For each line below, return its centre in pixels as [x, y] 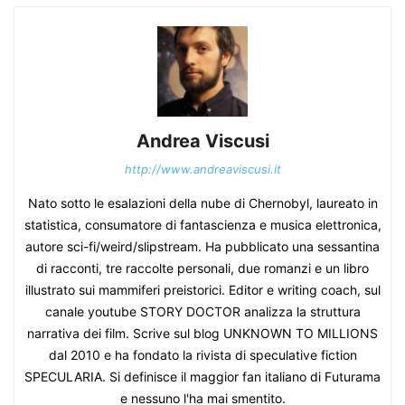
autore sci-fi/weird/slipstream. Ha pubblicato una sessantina [202, 247]
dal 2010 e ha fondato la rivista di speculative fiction [202, 355]
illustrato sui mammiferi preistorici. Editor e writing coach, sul [202, 290]
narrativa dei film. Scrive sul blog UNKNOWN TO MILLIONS [202, 334]
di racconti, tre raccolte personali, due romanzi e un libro [202, 268]
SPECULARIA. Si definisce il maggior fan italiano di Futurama [202, 377]
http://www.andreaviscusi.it [202, 170]
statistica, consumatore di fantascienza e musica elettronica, [202, 225]
